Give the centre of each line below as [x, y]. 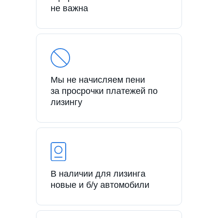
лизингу [66, 102]
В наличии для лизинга [98, 173]
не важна [69, 8]
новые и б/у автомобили [100, 185]
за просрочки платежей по [104, 91]
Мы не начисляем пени [98, 80]
